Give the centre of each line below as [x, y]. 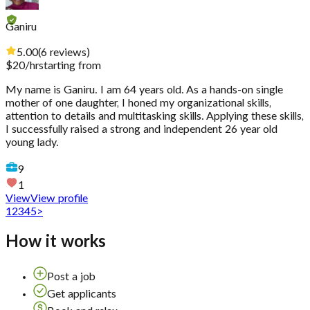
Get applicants [82, 294]
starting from [70, 66]
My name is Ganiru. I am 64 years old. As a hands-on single [144, 90]
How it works [56, 243]
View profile [59, 199]
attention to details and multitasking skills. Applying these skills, [155, 117]
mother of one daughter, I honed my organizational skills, [138, 103]
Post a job [71, 277]
